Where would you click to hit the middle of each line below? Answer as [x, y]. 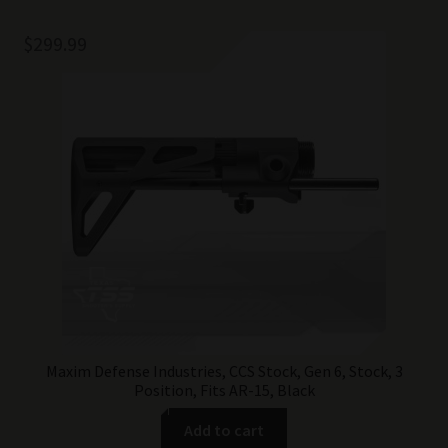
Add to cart [224, 430]
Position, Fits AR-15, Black [224, 389]
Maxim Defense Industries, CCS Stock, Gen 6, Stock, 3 [224, 370]
